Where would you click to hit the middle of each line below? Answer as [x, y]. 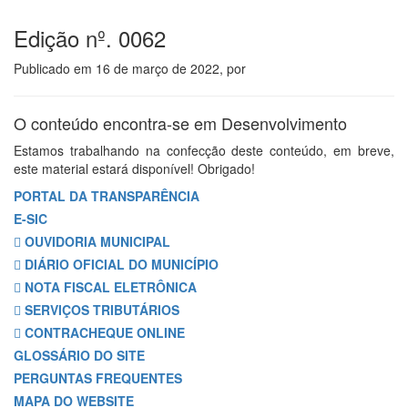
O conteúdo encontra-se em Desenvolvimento [180, 123]
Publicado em [55, 68]
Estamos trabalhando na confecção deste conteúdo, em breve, [204, 150]
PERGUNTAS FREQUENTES [98, 378]
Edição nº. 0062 [90, 38]
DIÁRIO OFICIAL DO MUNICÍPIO [122, 264]
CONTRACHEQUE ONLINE [105, 332]
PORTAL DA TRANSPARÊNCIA [107, 196]
